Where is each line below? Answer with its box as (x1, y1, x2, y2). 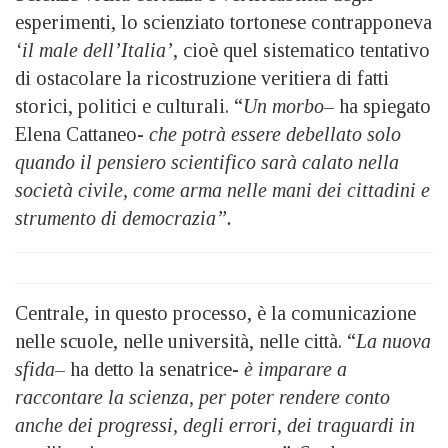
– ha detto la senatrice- (55, 357, 244, 380)
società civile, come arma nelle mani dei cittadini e (15, 178, 430, 201)
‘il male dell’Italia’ (15, 38, 173, 61)
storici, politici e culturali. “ (15, 94, 243, 117)
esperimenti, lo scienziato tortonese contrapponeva (15, 10, 432, 33)
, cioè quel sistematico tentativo (173, 38, 430, 61)
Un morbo (243, 94, 324, 117)
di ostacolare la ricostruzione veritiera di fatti (15, 66, 389, 89)
